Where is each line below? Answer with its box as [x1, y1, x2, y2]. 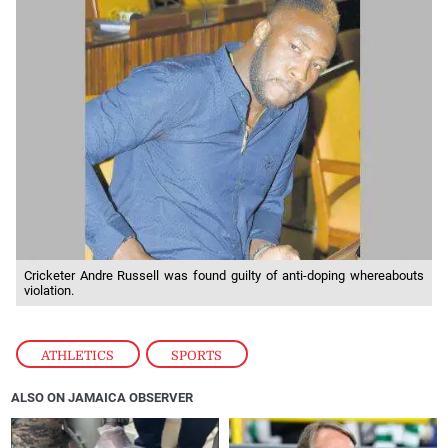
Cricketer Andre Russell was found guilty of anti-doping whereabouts [23, 268, 425, 284]
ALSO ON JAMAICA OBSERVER [11, 390, 194, 406]
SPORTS [171, 347, 223, 363]
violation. [23, 283, 74, 299]
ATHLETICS [41, 347, 115, 363]
